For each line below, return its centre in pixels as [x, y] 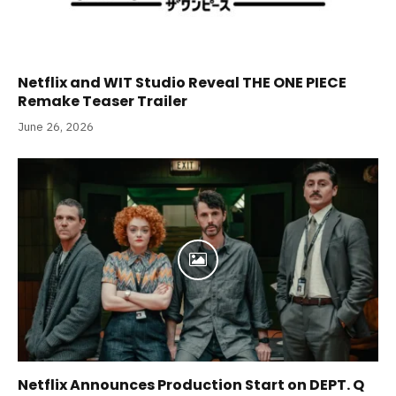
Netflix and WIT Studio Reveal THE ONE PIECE [182, 83]
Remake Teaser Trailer [103, 102]
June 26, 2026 [56, 127]
